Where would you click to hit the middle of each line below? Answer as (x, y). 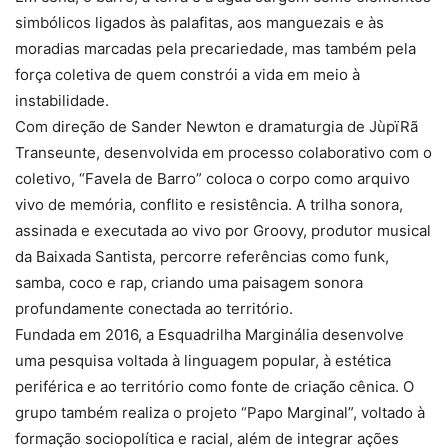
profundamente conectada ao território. (154, 308)
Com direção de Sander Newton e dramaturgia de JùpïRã (216, 126)
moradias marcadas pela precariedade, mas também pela (215, 48)
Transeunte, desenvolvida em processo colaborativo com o (223, 152)
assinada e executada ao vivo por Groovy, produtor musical (223, 230)
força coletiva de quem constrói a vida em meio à (187, 74)
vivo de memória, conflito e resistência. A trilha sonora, (209, 204)
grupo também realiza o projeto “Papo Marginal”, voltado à (220, 412)
